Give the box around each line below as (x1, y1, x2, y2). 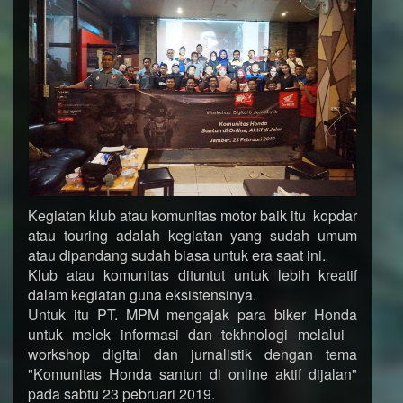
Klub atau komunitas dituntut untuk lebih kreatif (28, 264, 357, 286)
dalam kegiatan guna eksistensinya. (28, 284, 256, 306)
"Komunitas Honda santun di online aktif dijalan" (28, 363, 357, 385)
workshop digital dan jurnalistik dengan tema (28, 344, 357, 365)
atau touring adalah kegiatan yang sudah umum (28, 225, 357, 246)
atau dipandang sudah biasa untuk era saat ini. (28, 245, 326, 266)
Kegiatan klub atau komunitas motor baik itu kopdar (28, 205, 357, 227)
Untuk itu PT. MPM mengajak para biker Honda (28, 304, 357, 326)
